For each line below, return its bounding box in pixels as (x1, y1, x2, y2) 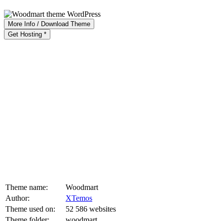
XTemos (66, 193, 92, 202)
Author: (5, 193, 30, 202)
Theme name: (5, 183, 48, 191)
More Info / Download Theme (8, 20, 90, 28)
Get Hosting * (8, 30, 46, 38)
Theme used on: (5, 204, 55, 213)
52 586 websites (66, 204, 116, 213)
